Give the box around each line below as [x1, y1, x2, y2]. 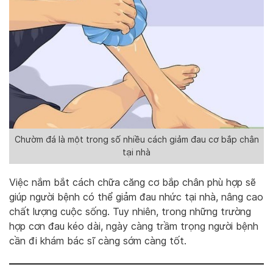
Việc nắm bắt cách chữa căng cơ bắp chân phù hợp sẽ [9, 176, 256, 188]
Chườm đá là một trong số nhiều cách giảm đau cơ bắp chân [14, 134, 259, 144]
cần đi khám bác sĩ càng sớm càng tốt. [9, 235, 186, 247]
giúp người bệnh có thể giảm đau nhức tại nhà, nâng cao [9, 191, 263, 203]
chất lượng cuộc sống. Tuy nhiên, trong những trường [9, 205, 251, 218]
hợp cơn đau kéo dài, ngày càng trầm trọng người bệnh [9, 220, 258, 232]
